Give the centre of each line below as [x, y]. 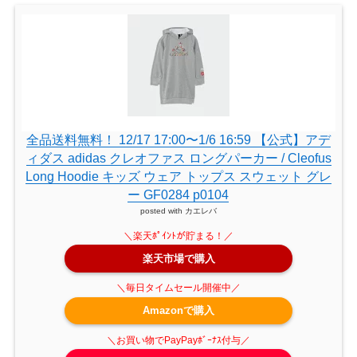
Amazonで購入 [178, 311]
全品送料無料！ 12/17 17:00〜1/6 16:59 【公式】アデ [178, 140]
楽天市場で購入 [178, 258]
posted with [163, 211]
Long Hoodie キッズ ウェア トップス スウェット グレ [178, 177]
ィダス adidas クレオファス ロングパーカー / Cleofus [178, 159]
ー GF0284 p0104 [178, 195]
